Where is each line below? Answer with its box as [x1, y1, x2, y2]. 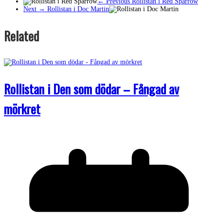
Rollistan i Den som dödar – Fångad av [4, 79, 179, 98]
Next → [23, 5, 45, 13]
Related [4, 26, 39, 45]
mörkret [4, 99, 40, 118]
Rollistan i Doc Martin [45, 5, 109, 13]
